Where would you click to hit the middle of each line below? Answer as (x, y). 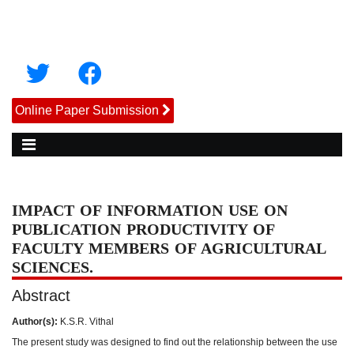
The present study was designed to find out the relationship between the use (175, 342)
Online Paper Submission (87, 110)
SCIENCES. (53, 267)
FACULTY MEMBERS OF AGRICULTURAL (169, 248)
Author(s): (35, 322)
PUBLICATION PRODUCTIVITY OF (143, 229)
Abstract (41, 296)
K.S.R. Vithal (86, 322)
